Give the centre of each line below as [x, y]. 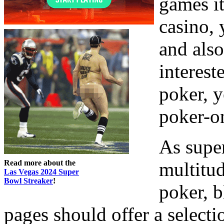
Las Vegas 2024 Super [41, 171]
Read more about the [40, 162]
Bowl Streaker [28, 180]
